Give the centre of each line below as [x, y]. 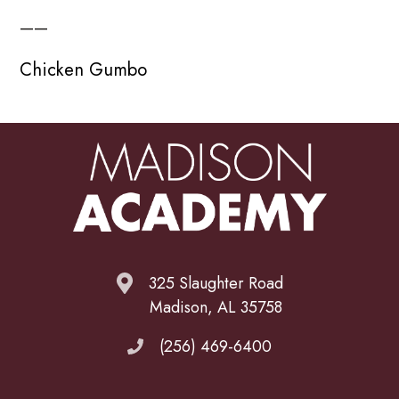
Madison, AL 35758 [216, 308]
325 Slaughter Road [216, 284]
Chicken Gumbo [84, 69]
